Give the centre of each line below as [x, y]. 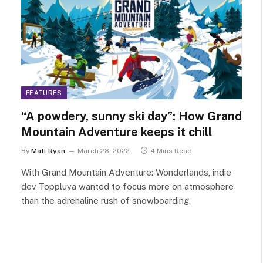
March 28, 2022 [104, 151]
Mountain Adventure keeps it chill [117, 132]
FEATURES [44, 93]
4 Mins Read [171, 151]
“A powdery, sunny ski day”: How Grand [131, 116]
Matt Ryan [48, 151]
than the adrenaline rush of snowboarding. [106, 200]
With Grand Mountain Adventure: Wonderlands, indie [126, 172]
